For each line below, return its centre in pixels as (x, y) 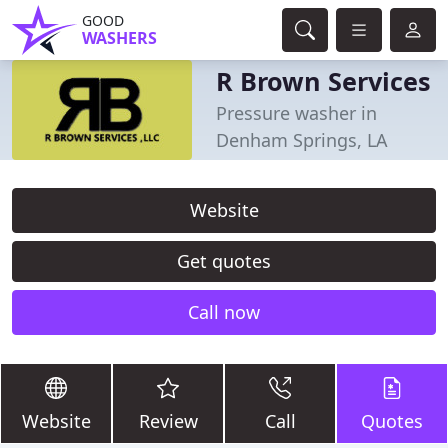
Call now (224, 312)
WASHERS (119, 38)
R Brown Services (323, 81)
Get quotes (224, 261)
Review (168, 421)
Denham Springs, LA (302, 140)
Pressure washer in (296, 113)
